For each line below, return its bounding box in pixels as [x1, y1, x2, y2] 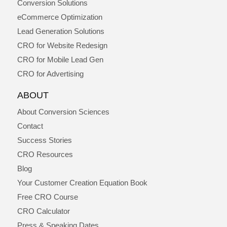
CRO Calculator [17, 206, 70, 215]
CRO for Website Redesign [17, 41, 107, 50]
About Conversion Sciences [17, 107, 109, 116]
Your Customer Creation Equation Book [17, 178, 147, 187]
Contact [17, 121, 43, 130]
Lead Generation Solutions [17, 26, 104, 35]
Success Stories [17, 135, 72, 144]
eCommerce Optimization [17, 12, 102, 21]
